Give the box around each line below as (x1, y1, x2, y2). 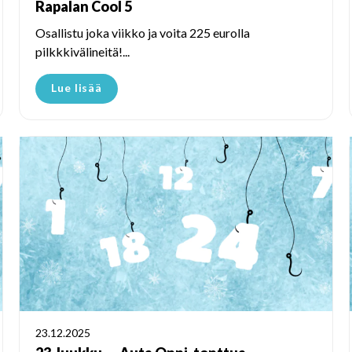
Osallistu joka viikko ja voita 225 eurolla (35, 24, 250, 40)
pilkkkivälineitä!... (35, 43, 130, 59)
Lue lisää (51, 80, 103, 94)
